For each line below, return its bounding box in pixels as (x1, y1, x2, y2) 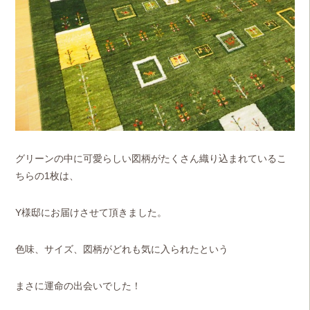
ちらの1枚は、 (15, 170, 80, 181)
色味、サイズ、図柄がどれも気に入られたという (15, 243, 229, 255)
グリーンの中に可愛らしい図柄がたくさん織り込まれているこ (15, 152, 287, 164)
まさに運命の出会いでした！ (15, 280, 142, 291)
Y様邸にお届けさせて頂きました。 (15, 206, 167, 218)
